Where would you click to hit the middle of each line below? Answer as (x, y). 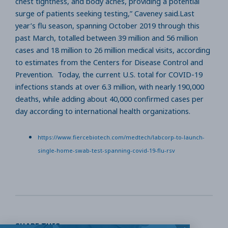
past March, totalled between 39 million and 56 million (107, 38)
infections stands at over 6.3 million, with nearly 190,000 (110, 87)
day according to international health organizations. (103, 111)
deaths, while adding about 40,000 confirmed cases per (109, 99)
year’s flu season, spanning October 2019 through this (107, 26)
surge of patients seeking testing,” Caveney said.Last (105, 13)
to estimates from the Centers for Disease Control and (109, 62)
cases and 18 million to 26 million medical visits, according (113, 50)
